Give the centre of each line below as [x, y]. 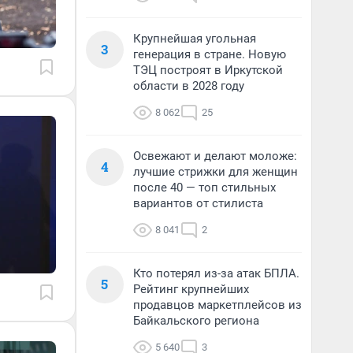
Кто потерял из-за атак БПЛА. [216, 273]
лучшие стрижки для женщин [216, 172]
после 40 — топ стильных [204, 188]
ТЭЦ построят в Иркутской [208, 70]
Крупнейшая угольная [195, 39]
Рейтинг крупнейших [191, 289]
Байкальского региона [196, 321]
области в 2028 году [189, 86]
